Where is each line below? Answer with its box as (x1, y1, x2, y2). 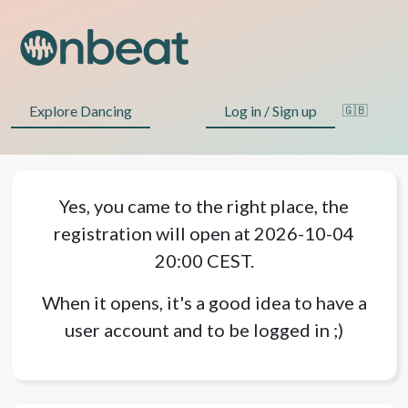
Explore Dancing (29, 101, 132, 119)
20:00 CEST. (154, 250, 254, 271)
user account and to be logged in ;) (65, 319, 343, 341)
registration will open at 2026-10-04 (54, 222, 354, 244)
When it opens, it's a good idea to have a (41, 291, 367, 313)
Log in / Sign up (224, 101, 317, 119)
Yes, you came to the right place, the (59, 195, 349, 217)
